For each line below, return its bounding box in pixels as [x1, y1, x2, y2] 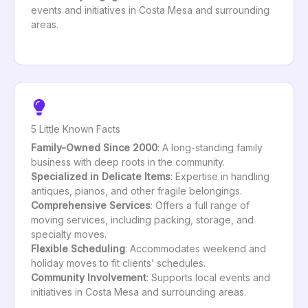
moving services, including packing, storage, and [31, 213, 254, 225]
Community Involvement [31, 271, 146, 283]
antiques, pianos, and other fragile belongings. [31, 184, 242, 197]
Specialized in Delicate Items [31, 170, 170, 182]
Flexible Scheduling [31, 242, 125, 254]
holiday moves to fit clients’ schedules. [31, 256, 206, 269]
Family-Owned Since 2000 [31, 141, 157, 153]
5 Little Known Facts [31, 122, 120, 135]
